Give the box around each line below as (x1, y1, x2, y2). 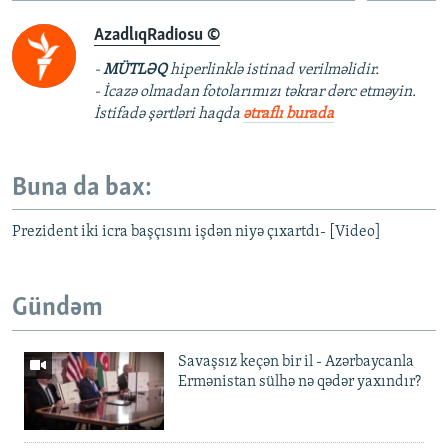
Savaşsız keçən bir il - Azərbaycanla (178, 353, 414, 370)
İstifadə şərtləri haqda (94, 105, 243, 122)
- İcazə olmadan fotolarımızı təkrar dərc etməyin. (94, 83, 416, 100)
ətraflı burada (243, 105, 334, 122)
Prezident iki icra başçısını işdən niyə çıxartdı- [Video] (12, 224, 381, 241)
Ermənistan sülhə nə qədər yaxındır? (178, 373, 421, 390)
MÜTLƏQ (103, 61, 167, 78)
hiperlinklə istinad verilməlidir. (167, 61, 379, 78)
